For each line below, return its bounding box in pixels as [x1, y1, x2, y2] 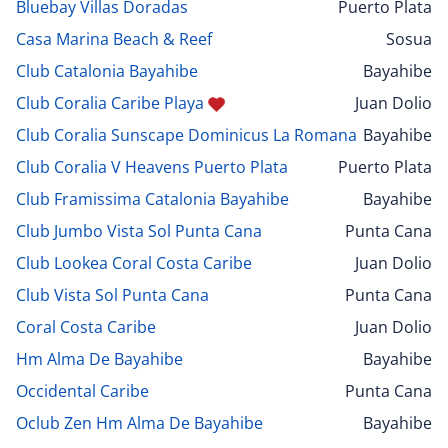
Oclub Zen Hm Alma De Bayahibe [16, 411, 263, 434]
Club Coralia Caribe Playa [16, 91, 204, 114]
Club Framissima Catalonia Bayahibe [16, 187, 289, 210]
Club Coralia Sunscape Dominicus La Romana [16, 123, 357, 146]
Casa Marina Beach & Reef [16, 27, 212, 50]
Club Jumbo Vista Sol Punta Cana [16, 219, 262, 242]
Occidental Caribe [16, 379, 149, 402]
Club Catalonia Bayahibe [16, 59, 198, 82]
